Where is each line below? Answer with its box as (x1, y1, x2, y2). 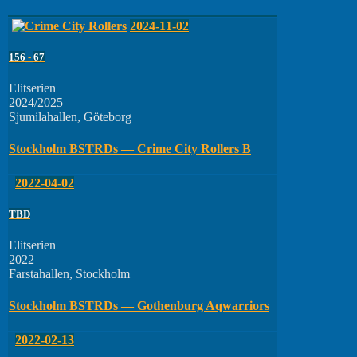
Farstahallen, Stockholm (9, 267, 130, 281)
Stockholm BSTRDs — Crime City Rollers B (9, 141, 251, 155)
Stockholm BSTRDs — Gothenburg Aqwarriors (9, 298, 269, 312)
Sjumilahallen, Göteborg (9, 110, 131, 124)
